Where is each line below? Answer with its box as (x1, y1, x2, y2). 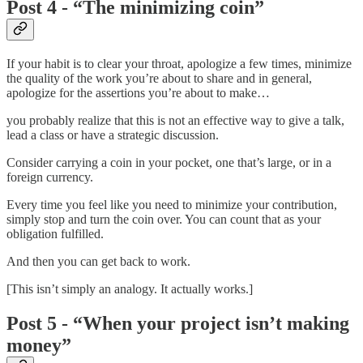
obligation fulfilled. (6, 226, 104, 241)
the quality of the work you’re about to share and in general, (6, 70, 312, 85)
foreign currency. (6, 169, 93, 184)
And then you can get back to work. (6, 254, 190, 268)
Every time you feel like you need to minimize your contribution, (6, 197, 337, 211)
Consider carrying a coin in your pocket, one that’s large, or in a (6, 155, 331, 169)
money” (6, 334, 71, 356)
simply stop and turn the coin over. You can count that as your (6, 211, 321, 226)
